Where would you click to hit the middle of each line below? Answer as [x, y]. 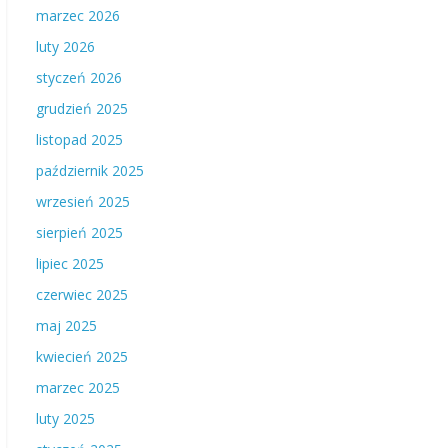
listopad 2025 [79, 139]
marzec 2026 [78, 15]
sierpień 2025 [79, 232]
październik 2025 [90, 170]
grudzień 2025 [82, 108]
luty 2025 [65, 418]
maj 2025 [66, 325]
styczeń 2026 [79, 77]
